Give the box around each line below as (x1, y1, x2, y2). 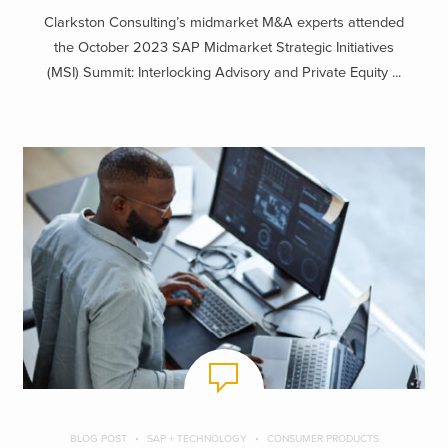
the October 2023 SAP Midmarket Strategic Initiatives (54, 38, 394, 56)
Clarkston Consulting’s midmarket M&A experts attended (44, 13, 404, 31)
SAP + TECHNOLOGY (146, 431, 247, 445)
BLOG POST (69, 431, 127, 445)
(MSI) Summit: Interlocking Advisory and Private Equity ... (47, 63, 401, 81)
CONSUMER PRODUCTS (266, 431, 379, 445)
